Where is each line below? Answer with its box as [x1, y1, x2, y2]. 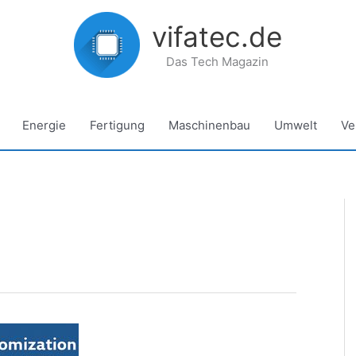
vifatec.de [152, 19, 282, 53]
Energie [22, 118, 66, 133]
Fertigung [90, 118, 145, 133]
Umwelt [274, 118, 317, 133]
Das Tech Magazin [165, 53, 269, 69]
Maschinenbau [168, 118, 250, 133]
